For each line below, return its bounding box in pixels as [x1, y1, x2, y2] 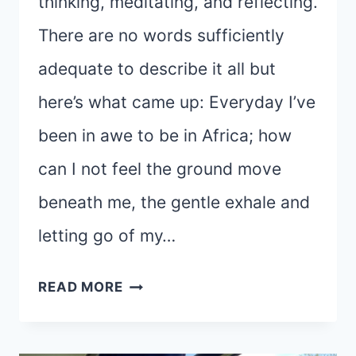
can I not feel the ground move [38, 159, 281, 180]
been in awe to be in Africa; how [38, 126, 292, 146]
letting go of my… [38, 226, 176, 246]
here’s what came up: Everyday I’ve [38, 92, 315, 113]
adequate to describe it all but [38, 59, 276, 79]
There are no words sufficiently [38, 25, 284, 46]
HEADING [122, 273, 189, 290]
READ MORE [38, 279, 123, 296]
